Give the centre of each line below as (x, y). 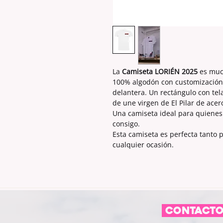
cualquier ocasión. (143, 145)
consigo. (126, 124)
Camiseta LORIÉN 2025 (160, 71)
